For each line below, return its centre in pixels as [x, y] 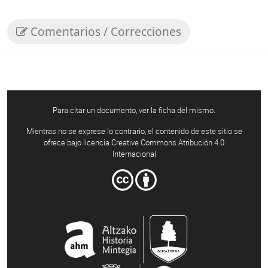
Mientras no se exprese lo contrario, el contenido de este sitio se [134, 131]
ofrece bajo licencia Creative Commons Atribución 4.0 [134, 142]
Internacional [134, 153]
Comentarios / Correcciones [104, 32]
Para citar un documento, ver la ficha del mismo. [134, 110]
